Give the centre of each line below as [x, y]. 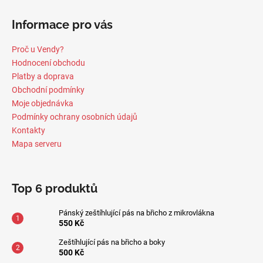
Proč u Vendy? [38, 49]
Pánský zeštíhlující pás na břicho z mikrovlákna [136, 213]
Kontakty [28, 130]
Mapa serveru [37, 144]
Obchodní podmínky [48, 90]
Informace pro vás [62, 24]
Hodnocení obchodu [48, 63]
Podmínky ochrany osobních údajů [75, 117]
